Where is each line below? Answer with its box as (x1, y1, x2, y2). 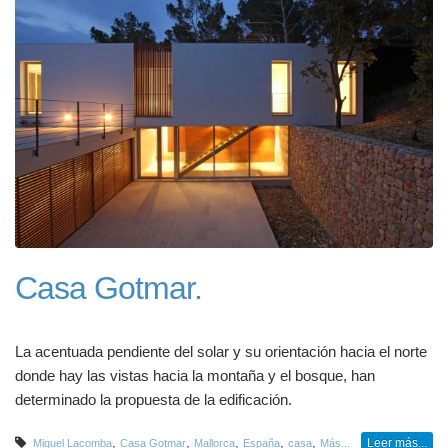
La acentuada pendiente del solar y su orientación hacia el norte (15, 343, 427, 360)
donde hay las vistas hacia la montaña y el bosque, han (15, 367, 375, 384)
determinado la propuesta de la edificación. (15, 391, 292, 408)
